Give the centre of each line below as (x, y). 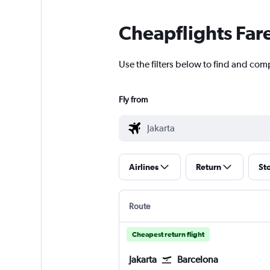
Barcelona (197, 260)
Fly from (133, 100)
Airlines (143, 167)
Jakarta (143, 260)
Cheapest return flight (168, 235)
